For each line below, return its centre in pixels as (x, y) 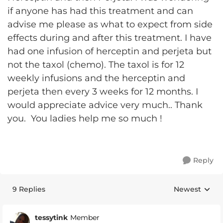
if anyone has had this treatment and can (100, 11)
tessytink (51, 217)
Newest (187, 189)
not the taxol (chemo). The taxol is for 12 (96, 65)
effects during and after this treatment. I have (110, 38)
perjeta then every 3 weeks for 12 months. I (103, 92)
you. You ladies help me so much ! (85, 118)
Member (85, 218)
